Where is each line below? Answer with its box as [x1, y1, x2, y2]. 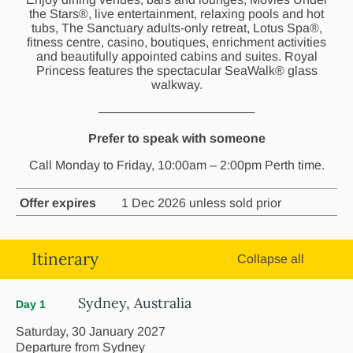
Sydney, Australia [78, 293, 191, 312]
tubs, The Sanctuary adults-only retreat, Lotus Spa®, [31, 20, 322, 35]
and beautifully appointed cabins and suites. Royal [35, 49, 318, 63]
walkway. [150, 77, 203, 91]
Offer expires [20, 195, 96, 210]
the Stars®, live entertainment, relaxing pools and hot [29, 6, 324, 20]
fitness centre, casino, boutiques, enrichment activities [27, 35, 326, 49]
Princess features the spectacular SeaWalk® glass [35, 63, 318, 77]
